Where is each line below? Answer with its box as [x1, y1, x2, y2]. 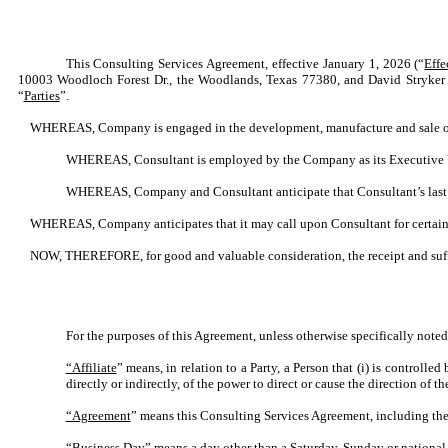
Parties [23, 88, 60, 103]
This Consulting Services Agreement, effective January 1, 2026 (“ [65, 56, 425, 71]
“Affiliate [65, 360, 117, 375]
